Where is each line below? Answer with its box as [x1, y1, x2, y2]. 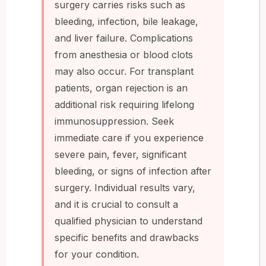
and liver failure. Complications [55, 31, 193, 44]
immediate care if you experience [55, 131, 204, 144]
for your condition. [55, 248, 139, 260]
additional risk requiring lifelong [55, 98, 194, 110]
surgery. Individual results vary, [55, 181, 195, 194]
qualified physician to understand [55, 214, 202, 227]
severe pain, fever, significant [55, 148, 186, 160]
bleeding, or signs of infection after [55, 164, 211, 177]
